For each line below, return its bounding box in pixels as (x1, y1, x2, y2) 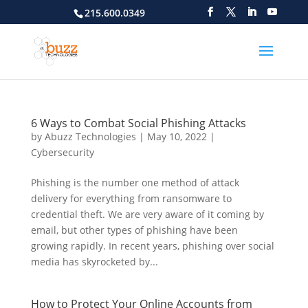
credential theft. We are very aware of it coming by (30, 208, 264, 221)
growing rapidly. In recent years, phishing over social (30, 239, 274, 252)
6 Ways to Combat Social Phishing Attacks (30, 115, 246, 131)
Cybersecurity (30, 146, 94, 159)
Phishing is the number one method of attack (30, 176, 239, 189)
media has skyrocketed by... (30, 255, 158, 268)
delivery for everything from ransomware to (30, 192, 232, 205)
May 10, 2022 (146, 130, 207, 143)
